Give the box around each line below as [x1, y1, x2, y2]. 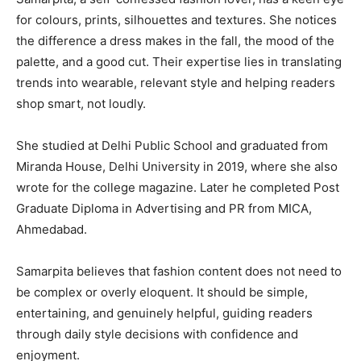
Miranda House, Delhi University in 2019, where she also [16, 158, 338, 174]
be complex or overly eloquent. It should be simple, [16, 284, 308, 300]
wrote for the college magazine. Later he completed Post [16, 179, 339, 195]
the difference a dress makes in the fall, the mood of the [16, 32, 334, 48]
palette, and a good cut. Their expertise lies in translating [16, 53, 342, 69]
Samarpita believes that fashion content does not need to [16, 263, 342, 279]
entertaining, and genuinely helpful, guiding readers [16, 305, 313, 321]
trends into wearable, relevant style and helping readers [16, 74, 335, 90]
